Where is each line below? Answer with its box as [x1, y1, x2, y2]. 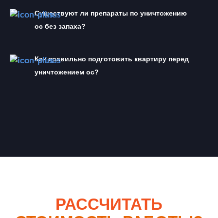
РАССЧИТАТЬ [55, 195, 163, 213]
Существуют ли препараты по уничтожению [35, 9, 187, 17]
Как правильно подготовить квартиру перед [35, 55, 189, 63]
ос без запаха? [35, 22, 86, 30]
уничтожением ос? [35, 68, 99, 76]
